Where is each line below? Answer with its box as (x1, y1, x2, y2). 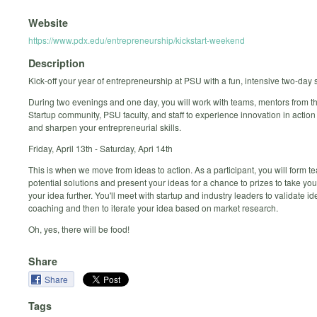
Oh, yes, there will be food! (28, 223, 129, 236)
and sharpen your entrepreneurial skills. (28, 121, 181, 134)
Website (28, 15, 68, 30)
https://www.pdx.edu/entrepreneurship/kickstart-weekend (28, 33, 245, 46)
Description (28, 56, 85, 71)
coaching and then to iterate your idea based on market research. (28, 202, 278, 214)
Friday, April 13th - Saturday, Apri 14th (28, 142, 173, 155)
